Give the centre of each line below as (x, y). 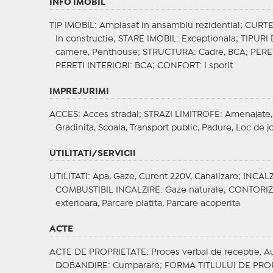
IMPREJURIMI (79, 92)
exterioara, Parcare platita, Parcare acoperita (147, 204)
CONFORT (178, 66)
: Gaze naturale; (194, 190)
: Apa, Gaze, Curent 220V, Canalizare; (165, 177)
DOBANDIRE (81, 266)
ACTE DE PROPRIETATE (97, 253)
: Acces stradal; (111, 115)
